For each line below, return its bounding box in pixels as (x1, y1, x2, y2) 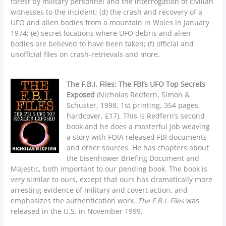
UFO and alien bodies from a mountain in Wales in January (11, 17, 210, 27)
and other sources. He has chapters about (67, 143, 209, 153)
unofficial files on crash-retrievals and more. (11, 49, 160, 59)
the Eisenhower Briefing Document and (67, 153, 200, 163)
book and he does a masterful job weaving (67, 122, 210, 132)
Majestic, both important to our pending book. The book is (11, 164, 208, 174)
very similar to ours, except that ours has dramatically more (11, 175, 213, 185)
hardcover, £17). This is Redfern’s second (67, 111, 205, 121)
